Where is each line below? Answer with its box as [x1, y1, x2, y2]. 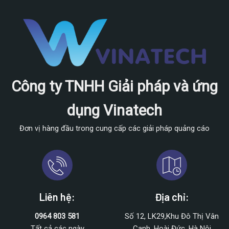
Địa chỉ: [154, 191, 189, 203]
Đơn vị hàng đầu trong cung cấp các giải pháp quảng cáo [19, 124, 210, 133]
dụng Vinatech [67, 102, 162, 120]
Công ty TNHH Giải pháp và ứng [11, 78, 218, 96]
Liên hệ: [39, 191, 75, 203]
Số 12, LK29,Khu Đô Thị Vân [125, 212, 219, 221]
